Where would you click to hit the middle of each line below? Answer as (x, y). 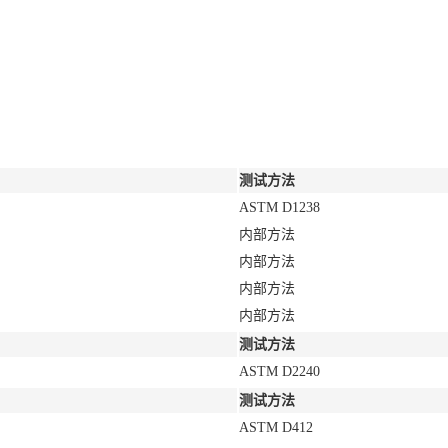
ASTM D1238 (279, 207)
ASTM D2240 (279, 371)
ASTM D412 (276, 427)
